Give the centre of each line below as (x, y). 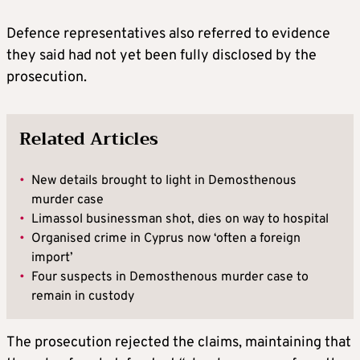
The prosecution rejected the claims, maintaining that (179, 343)
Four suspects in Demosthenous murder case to (170, 278)
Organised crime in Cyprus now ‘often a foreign (166, 239)
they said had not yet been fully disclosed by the (162, 56)
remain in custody (83, 297)
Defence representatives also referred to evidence (168, 35)
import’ (52, 258)
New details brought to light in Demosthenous (164, 181)
